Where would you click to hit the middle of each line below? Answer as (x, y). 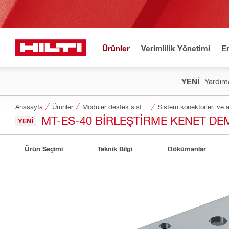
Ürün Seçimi (43, 149)
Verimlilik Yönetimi (176, 48)
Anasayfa (29, 107)
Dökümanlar (187, 149)
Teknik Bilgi (115, 149)
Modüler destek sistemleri (145, 107)
